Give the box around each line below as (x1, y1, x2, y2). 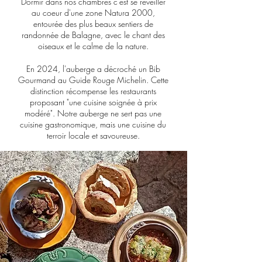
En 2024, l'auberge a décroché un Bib (26, 63, 160, 74)
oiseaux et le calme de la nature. (37, 40, 149, 51)
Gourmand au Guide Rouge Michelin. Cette (18, 74, 168, 85)
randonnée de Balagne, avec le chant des (21, 29, 165, 40)
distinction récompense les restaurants (30, 85, 156, 96)
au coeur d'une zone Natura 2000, (31, 7, 155, 18)
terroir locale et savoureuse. (46, 130, 140, 141)
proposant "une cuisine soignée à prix (29, 96, 157, 108)
